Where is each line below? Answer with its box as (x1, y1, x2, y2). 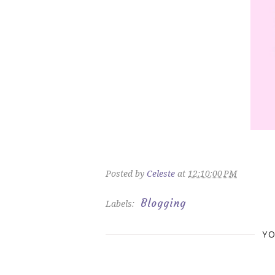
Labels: (106, 197, 137, 209)
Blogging (141, 196, 186, 210)
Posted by (106, 167, 147, 179)
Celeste (147, 167, 175, 179)
